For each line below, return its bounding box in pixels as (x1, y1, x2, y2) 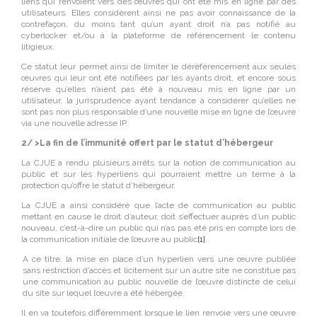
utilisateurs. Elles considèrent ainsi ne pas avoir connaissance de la (21, 8, 296, 18)
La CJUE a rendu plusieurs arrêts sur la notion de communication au (21, 158, 296, 168)
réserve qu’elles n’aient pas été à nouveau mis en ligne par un (21, 84, 296, 94)
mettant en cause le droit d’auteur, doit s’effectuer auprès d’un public (21, 212, 296, 221)
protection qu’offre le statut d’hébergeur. (21, 180, 175, 190)
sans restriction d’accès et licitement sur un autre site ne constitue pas (22, 265, 296, 275)
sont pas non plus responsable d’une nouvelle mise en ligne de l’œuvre (21, 107, 296, 117)
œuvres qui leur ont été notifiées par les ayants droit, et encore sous (21, 73, 296, 83)
